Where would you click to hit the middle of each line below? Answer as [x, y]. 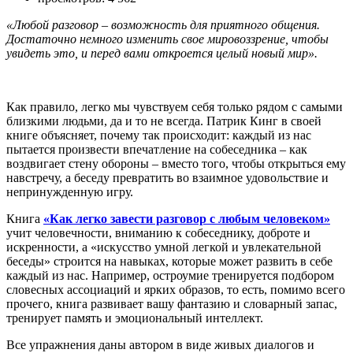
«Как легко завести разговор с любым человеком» [187, 219]
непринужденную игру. [70, 192]
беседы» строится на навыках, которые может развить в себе [169, 262]
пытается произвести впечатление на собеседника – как [157, 150]
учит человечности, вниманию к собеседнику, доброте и [158, 233]
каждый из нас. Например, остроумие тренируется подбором [170, 276]
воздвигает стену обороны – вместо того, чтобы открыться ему [176, 164]
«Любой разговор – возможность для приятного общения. [163, 25]
